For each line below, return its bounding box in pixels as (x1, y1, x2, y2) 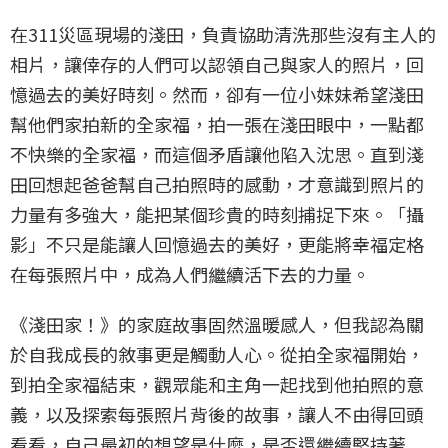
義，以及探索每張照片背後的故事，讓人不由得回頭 (10, 401, 424, 428)
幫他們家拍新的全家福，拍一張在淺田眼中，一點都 (10, 111, 424, 138)
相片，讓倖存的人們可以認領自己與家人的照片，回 (10, 51, 424, 78)
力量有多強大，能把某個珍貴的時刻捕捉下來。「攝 (10, 201, 424, 228)
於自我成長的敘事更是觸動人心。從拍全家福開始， (10, 341, 424, 368)
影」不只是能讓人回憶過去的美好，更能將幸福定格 (10, 231, 424, 258)
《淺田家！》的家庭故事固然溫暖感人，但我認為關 (10, 311, 424, 338)
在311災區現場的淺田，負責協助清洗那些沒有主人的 (10, 21, 436, 48)
